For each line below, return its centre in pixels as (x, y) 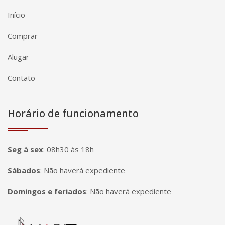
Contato (21, 78)
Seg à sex (25, 149)
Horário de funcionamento (73, 113)
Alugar (18, 57)
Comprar (23, 36)
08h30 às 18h (70, 149)
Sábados (24, 170)
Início (16, 15)
